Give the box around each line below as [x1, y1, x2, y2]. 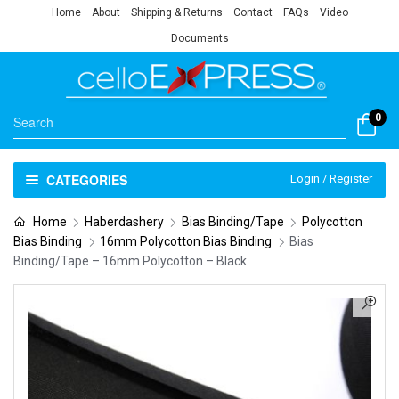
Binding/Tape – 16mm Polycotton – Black [13, 253, 247, 268]
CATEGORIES [45, 170, 127, 189]
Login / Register [290, 171, 372, 185]
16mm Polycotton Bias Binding [100, 233, 272, 248]
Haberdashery [84, 214, 164, 229]
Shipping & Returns [130, 6, 223, 19]
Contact [232, 6, 273, 19]
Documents [170, 32, 229, 45]
